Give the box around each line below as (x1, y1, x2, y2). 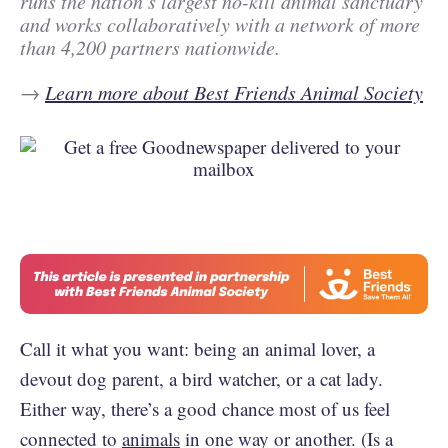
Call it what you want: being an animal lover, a (20, 336, 375, 361)
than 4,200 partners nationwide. (20, 34, 287, 60)
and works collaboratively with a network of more (20, 11, 420, 37)
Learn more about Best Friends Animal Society (45, 79, 423, 105)
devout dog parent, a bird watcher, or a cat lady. (20, 366, 383, 391)
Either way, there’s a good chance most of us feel (20, 396, 390, 421)
